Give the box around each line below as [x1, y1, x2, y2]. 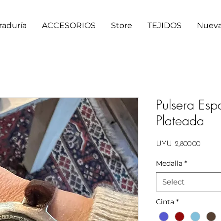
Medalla [156, 158, 183, 168]
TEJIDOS [147, 21, 182, 30]
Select [162, 177, 184, 186]
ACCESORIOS [41, 21, 96, 30]
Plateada [156, 111, 204, 129]
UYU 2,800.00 [156, 140, 200, 148]
